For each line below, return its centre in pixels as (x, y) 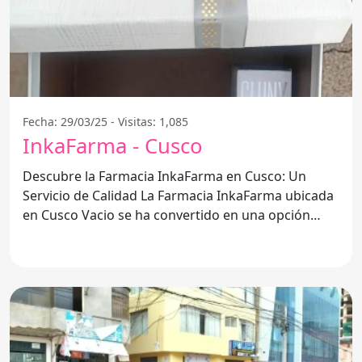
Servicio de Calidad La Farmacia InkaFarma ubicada (82, 195)
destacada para (70, 234)
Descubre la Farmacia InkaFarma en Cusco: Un (164, 176)
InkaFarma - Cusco (112, 145)
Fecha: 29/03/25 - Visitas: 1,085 (105, 121)
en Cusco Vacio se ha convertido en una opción (166, 215)
